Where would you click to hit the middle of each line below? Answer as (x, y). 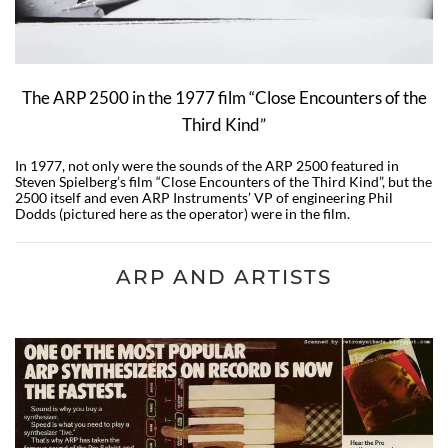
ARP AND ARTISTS (224, 276)
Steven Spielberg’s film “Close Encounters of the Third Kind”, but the (223, 181)
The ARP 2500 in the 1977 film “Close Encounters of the (224, 97)
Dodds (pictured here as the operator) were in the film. (185, 213)
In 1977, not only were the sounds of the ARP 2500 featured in (207, 165)
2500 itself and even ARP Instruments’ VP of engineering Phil (204, 197)
